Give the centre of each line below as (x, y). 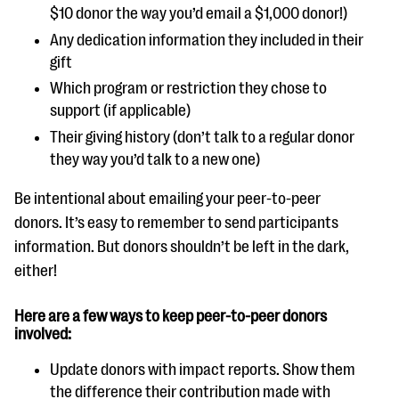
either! (36, 270)
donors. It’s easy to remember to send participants (176, 222)
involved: (43, 334)
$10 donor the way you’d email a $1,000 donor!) (199, 13)
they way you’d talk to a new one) (155, 159)
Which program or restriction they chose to (188, 88)
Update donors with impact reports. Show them (203, 369)
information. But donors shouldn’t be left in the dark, (182, 246)
